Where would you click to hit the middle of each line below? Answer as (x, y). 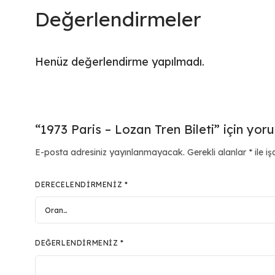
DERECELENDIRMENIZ (80, 185)
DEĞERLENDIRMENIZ (78, 243)
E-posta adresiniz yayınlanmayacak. (110, 153)
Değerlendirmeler (118, 19)
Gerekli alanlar (218, 153)
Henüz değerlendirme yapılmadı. (120, 62)
